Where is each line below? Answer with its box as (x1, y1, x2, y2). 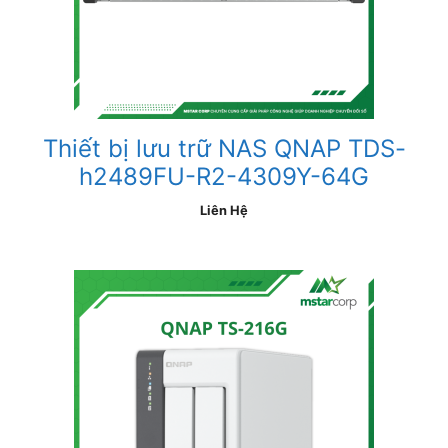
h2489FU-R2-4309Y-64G (79, 162, 369, 191)
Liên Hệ (200, 203, 248, 218)
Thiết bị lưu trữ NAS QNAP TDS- (42, 134, 406, 163)
